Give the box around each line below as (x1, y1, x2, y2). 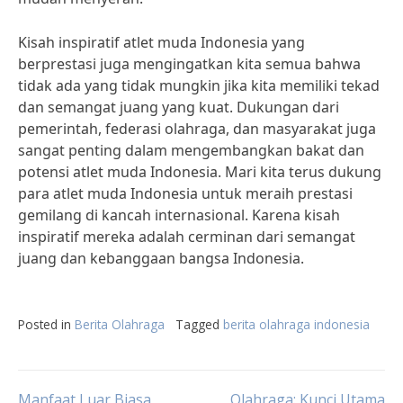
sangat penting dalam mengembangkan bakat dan (18, 140, 364, 160)
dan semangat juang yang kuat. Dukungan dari (18, 97, 339, 117)
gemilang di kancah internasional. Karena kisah (18, 205, 340, 225)
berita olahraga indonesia (223, 316, 370, 333)
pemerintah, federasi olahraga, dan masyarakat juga (18, 119, 376, 139)
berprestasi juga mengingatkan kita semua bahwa (18, 54, 361, 74)
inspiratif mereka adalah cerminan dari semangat (18, 227, 355, 246)
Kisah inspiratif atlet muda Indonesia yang (18, 32, 305, 52)
